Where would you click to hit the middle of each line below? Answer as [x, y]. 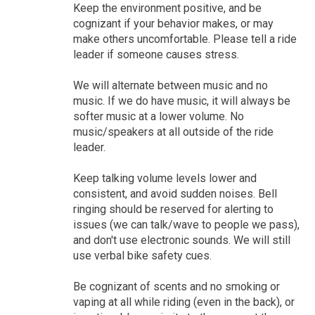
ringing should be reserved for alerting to [173, 209]
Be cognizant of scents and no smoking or [176, 286]
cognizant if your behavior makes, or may [173, 23]
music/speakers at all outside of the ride [173, 131]
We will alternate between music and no [170, 85]
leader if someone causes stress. [156, 54]
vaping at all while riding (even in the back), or [184, 302]
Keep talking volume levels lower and [165, 178]
